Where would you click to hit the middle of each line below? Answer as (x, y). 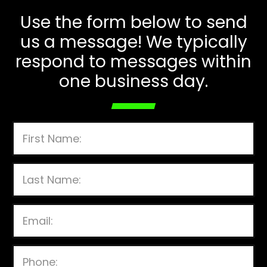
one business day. (133, 82)
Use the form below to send (133, 23)
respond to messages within (133, 62)
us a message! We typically (133, 42)
